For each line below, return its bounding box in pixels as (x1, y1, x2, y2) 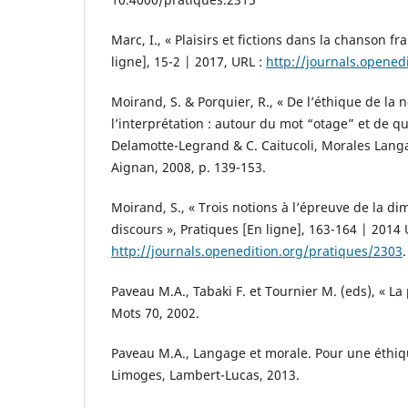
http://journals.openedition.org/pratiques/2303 (111, 242, 403, 260)
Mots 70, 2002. (111, 304, 199, 322)
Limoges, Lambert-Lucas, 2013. (111, 366, 300, 384)
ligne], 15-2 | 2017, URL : (111, 53, 266, 71)
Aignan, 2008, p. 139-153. (111, 158, 266, 177)
